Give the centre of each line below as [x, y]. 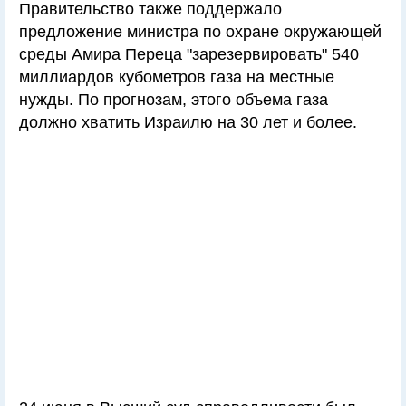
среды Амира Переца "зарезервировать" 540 [189, 54]
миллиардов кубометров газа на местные [177, 77]
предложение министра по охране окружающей [200, 32]
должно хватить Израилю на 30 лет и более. [188, 122]
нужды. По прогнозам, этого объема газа [174, 100]
